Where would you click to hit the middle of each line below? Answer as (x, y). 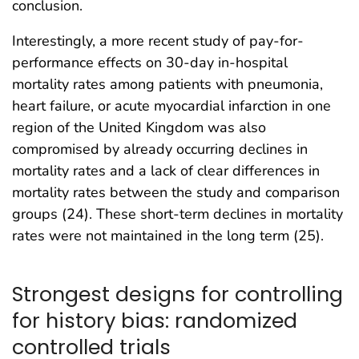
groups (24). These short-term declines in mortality (177, 214)
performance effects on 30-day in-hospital (150, 63)
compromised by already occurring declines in (160, 149)
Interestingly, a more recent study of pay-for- (158, 41)
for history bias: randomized (155, 320)
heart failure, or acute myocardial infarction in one (171, 106)
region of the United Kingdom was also (139, 128)
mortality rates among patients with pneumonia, (167, 85)
